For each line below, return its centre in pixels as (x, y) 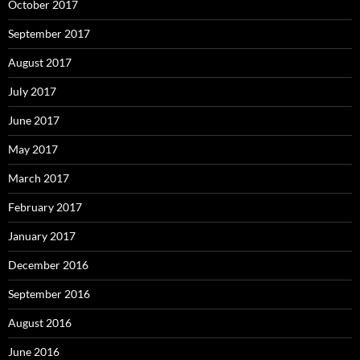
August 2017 (40, 63)
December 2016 (48, 265)
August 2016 (40, 323)
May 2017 (33, 149)
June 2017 (34, 121)
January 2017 (42, 236)
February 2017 (45, 207)
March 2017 (39, 178)
